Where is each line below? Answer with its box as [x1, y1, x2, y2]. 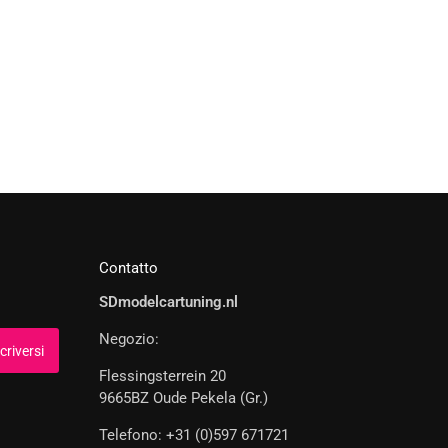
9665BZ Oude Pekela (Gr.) [98, 389, 268, 408]
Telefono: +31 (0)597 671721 [98, 426, 289, 445]
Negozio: [98, 330, 159, 349]
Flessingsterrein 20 [98, 367, 226, 386]
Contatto [98, 258, 158, 277]
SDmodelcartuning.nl [98, 293, 238, 312]
